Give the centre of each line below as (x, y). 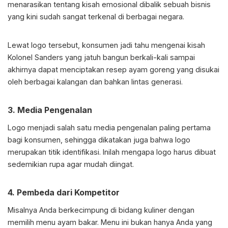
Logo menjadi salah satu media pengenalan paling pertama (109, 128)
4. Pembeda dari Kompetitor (64, 193)
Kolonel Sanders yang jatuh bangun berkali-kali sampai (101, 58)
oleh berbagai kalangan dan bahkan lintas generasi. (95, 82)
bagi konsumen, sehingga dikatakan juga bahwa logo (99, 140)
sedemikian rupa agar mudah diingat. (71, 164)
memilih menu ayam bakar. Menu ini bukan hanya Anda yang (110, 222)
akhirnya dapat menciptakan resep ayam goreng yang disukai (113, 70)
